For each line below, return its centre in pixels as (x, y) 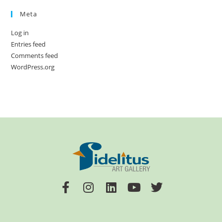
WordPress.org (33, 67)
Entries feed (28, 44)
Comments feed (35, 56)
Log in (20, 33)
